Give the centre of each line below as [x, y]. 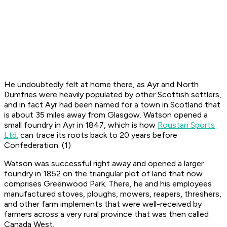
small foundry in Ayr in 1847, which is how [81, 125]
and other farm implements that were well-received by [103, 204]
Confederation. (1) [37, 145]
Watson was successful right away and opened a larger [104, 164]
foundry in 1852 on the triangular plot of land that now [103, 174]
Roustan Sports [186, 125]
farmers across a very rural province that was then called [106, 214]
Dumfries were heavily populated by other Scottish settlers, [113, 95]
